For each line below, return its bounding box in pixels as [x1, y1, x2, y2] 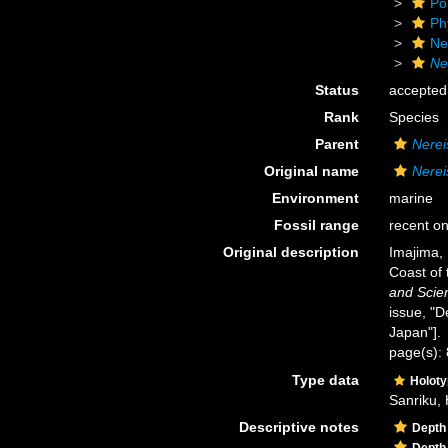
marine [388, 190, 433, 206]
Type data [291, 371, 359, 388]
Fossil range [273, 217, 359, 233]
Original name [263, 163, 359, 179]
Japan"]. [388, 324, 441, 340]
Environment [271, 190, 359, 206]
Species [388, 109, 439, 125]
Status [314, 82, 359, 98]
